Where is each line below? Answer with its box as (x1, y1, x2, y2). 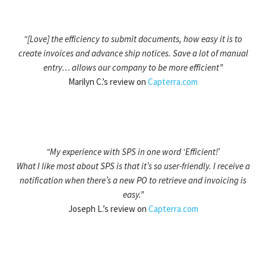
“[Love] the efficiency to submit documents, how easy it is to (24, 33, 242, 45)
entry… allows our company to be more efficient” (43, 62, 223, 74)
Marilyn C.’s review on (68, 76, 148, 88)
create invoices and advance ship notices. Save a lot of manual (18, 47, 248, 59)
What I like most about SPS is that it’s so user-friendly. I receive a (16, 160, 250, 172)
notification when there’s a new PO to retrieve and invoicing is (20, 175, 246, 186)
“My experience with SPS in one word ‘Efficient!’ (46, 146, 220, 158)
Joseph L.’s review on (68, 203, 148, 215)
